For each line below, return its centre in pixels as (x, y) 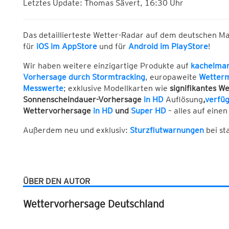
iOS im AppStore (66, 47)
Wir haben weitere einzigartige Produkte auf (107, 66)
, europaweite (172, 77)
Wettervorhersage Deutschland (93, 204)
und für (112, 47)
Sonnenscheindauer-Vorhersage (83, 100)
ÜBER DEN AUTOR (56, 181)
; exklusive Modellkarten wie (116, 88)
